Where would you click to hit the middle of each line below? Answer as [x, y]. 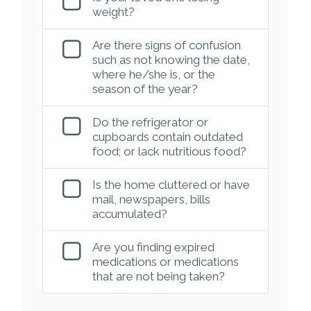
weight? [113, 11]
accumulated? [129, 213]
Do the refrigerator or [150, 122]
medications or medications [165, 261]
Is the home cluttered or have [171, 184]
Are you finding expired [153, 247]
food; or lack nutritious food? [169, 151]
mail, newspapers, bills [151, 199]
